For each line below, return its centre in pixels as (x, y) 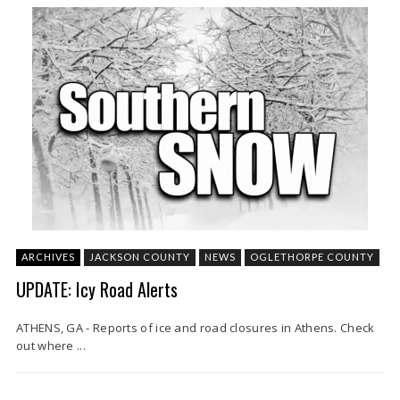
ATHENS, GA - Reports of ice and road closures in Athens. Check (196, 328)
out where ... (51, 346)
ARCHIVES (48, 257)
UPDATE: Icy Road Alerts (97, 289)
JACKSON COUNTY (140, 257)
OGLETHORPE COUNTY (312, 257)
